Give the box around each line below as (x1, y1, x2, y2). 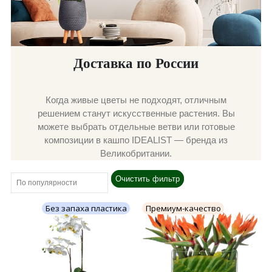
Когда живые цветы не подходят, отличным (46, 95, 226, 106)
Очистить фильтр (115, 174, 180, 184)
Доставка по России (73, 55, 199, 72)
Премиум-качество (145, 203, 221, 214)
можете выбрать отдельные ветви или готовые (37, 121, 235, 132)
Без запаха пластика (45, 203, 127, 214)
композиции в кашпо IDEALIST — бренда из (44, 135, 228, 146)
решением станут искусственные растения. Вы (37, 108, 235, 119)
